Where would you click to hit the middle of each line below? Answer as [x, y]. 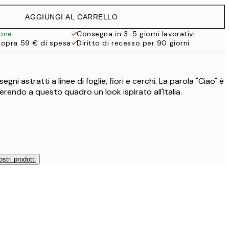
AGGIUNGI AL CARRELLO [72, 17]
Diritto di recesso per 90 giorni [133, 43]
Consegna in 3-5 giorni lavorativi [136, 34]
